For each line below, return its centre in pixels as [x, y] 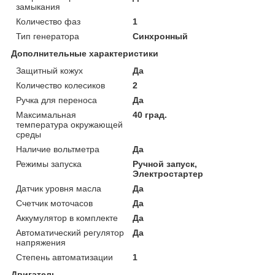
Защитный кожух [49, 70]
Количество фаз [48, 21]
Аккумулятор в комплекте [67, 218]
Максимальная [46, 114]
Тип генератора [48, 36]
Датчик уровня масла [59, 188]
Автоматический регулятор [70, 232]
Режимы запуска [49, 164]
